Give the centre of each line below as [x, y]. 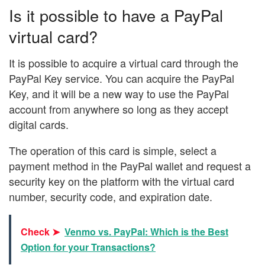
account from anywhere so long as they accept [119, 109]
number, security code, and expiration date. [111, 197]
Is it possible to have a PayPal [116, 15]
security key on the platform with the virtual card [122, 181]
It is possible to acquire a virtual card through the [124, 63]
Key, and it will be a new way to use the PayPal [119, 94]
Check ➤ [40, 232]
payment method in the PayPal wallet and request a [130, 166]
